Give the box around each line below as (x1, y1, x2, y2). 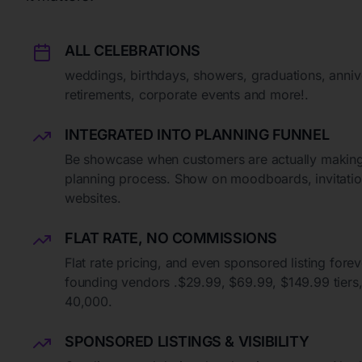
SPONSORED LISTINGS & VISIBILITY (65, 332, 309, 350)
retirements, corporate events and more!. (65, 86, 309, 103)
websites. (65, 189, 121, 206)
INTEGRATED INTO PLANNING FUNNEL (65, 125, 330, 143)
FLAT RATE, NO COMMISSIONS (65, 229, 277, 246)
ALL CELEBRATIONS (65, 41, 200, 59)
